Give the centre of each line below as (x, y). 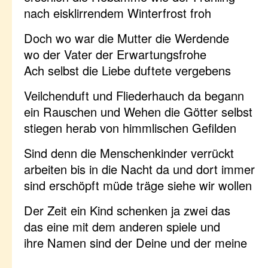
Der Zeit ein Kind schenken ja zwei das (127, 210)
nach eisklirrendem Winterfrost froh (118, 13)
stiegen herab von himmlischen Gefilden (130, 128)
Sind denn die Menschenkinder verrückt (129, 153)
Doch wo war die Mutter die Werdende (127, 38)
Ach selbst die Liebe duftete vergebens (127, 70)
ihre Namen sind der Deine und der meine (135, 243)
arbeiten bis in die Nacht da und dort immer (139, 169)
